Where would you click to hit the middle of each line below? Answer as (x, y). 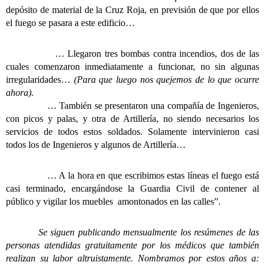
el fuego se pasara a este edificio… (70, 23)
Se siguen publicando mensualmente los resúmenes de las (132, 232)
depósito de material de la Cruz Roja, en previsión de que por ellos (132, 10)
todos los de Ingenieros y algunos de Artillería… (96, 145)
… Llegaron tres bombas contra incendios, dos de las (156, 54)
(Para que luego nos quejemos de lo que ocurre (167, 80)
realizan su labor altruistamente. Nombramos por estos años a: (132, 258)
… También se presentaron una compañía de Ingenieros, (132, 106)
